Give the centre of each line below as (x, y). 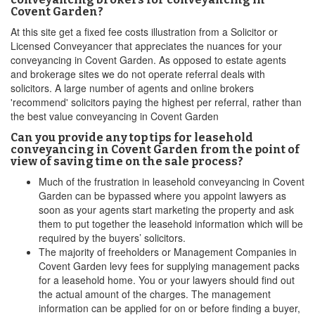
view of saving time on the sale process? (127, 161)
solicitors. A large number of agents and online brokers (132, 88)
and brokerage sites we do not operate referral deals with (138, 74)
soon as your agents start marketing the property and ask (166, 210)
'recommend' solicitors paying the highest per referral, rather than (156, 102)
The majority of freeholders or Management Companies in (168, 252)
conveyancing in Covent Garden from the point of (155, 149)
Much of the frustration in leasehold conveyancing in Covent (172, 181)
